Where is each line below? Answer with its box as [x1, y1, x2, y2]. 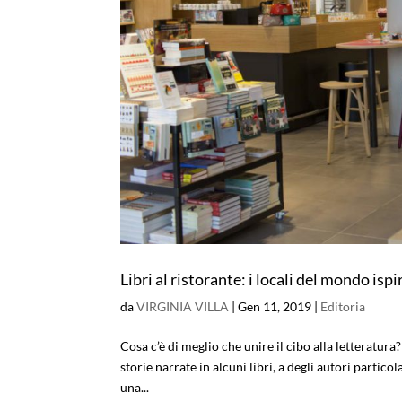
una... [120, 379, 150, 395]
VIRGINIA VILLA [136, 298, 230, 314]
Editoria [320, 298, 366, 314]
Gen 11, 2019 [238, 298, 312, 314]
